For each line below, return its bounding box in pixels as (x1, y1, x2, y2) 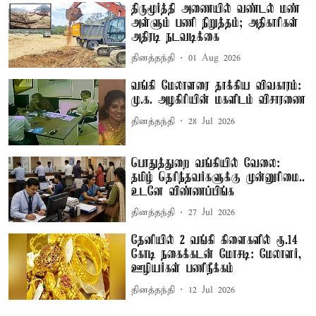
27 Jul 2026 (188, 207, 236, 219)
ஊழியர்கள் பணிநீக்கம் (131, 262, 234, 276)
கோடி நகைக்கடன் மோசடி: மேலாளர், (131, 248, 302, 262)
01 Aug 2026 (188, 52, 241, 64)
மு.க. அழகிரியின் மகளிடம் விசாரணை (131, 93, 306, 108)
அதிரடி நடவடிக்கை (131, 30, 220, 44)
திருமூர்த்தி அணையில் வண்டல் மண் (131, 1, 300, 16)
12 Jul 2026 (188, 284, 236, 296)
